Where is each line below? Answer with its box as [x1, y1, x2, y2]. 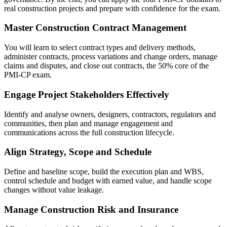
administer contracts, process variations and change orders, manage [4, 52, 217, 61]
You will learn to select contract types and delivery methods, [4, 43, 196, 52]
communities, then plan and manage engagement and [4, 119, 173, 128]
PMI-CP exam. [4, 70, 52, 80]
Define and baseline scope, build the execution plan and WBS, [4, 167, 204, 176]
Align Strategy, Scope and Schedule [4, 146, 152, 158]
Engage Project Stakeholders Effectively [4, 89, 169, 100]
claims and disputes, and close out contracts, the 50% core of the [4, 61, 209, 70]
